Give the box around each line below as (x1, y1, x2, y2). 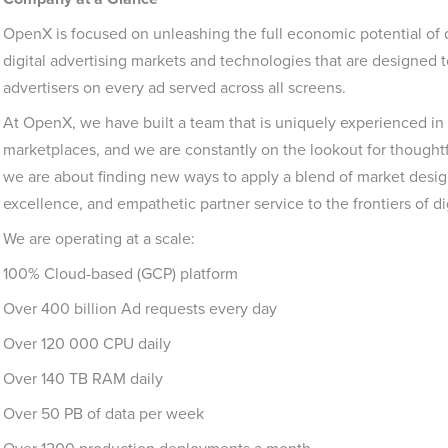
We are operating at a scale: (3, 227, 195, 250)
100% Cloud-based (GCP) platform (3, 262, 238, 285)
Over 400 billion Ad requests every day (3, 297, 277, 320)
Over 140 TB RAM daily (3, 367, 163, 390)
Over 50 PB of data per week (3, 402, 204, 425)
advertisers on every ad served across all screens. (3, 76, 346, 99)
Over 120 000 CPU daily (3, 332, 171, 355)
